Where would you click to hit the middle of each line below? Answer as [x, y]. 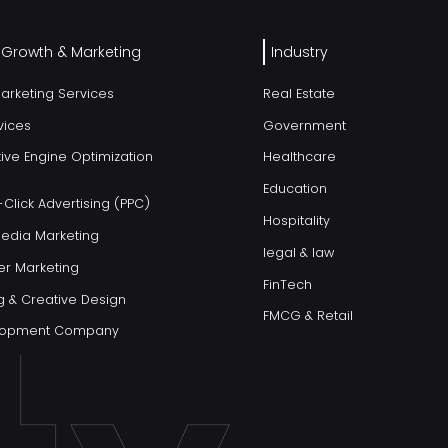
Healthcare [300, 157]
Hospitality [297, 220]
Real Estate [299, 93]
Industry [300, 51]
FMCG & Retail [308, 316]
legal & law [299, 252]
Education [295, 189]
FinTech [288, 284]
